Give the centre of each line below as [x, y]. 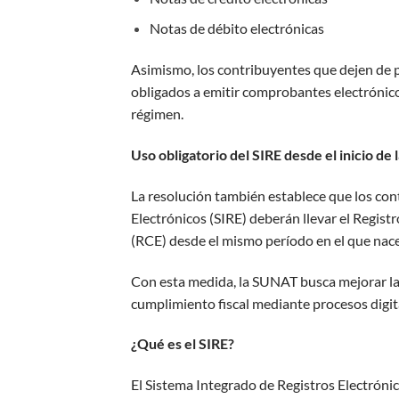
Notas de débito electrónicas [236, 28]
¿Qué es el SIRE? [183, 344]
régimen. [157, 114]
